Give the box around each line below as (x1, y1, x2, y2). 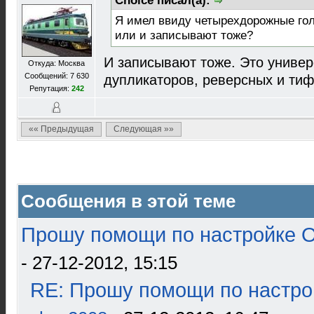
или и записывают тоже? (115, 29, 253, 43)
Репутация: (29, 84, 71, 93)
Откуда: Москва (28, 59, 85, 67)
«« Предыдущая (29, 124, 94, 134)
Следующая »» (114, 124, 174, 134)
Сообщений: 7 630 (24, 71, 89, 80)
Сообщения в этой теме (21, 191, 235, 212)
